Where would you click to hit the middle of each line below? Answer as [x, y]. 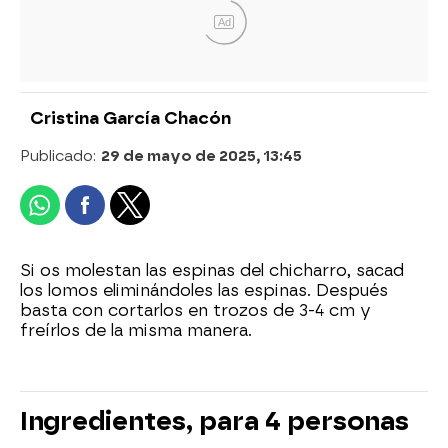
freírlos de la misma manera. [136, 330]
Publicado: [60, 155]
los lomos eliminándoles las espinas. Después [204, 290]
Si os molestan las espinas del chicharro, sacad [212, 270]
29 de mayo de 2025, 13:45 [201, 155]
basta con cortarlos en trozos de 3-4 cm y [195, 310]
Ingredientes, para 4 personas [214, 420]
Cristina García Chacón [130, 118]
